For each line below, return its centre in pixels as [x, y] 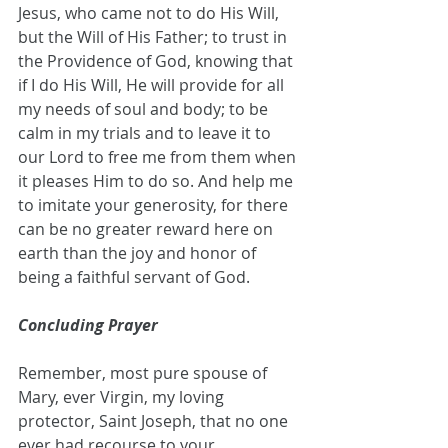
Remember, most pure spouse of [144, 373]
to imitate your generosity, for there [155, 205]
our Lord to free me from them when [159, 157]
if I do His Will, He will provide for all [153, 85]
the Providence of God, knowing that [157, 61]
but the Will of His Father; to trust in [154, 37]
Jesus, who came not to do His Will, [150, 13]
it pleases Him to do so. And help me [157, 181]
